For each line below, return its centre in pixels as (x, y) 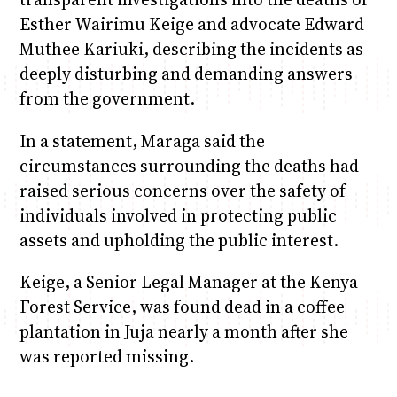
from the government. (107, 99)
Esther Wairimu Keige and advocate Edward (191, 24)
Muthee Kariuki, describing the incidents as (191, 49)
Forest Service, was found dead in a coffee (182, 306)
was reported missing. (106, 356)
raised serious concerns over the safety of (182, 190)
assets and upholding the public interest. (179, 240)
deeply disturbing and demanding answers (186, 74)
